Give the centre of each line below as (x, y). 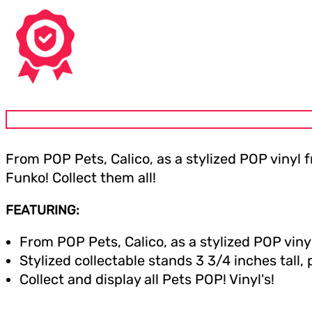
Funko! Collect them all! (81, 177)
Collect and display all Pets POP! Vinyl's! (147, 280)
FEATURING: (42, 210)
